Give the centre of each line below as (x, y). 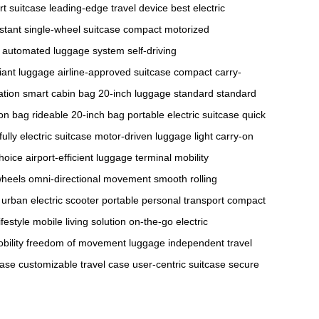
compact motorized (166, 29)
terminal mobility (172, 157)
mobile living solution (79, 221)
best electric (198, 7)
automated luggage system (63, 50)
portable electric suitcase (183, 114)
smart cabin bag (59, 93)
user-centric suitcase (179, 264)
